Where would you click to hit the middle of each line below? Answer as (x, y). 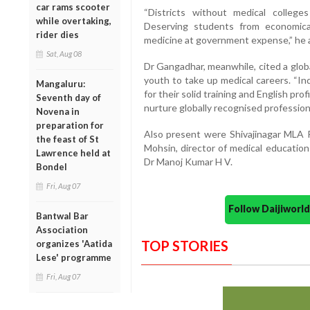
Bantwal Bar (62, 216)
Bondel (52, 166)
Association (62, 229)
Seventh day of (69, 97)
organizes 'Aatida (74, 243)
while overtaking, (74, 20)
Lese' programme (74, 257)
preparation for (70, 125)
